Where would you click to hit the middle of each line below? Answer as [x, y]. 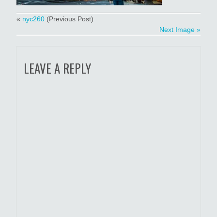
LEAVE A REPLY [57, 68]
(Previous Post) [69, 19]
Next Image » [180, 30]
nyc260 [33, 19]
